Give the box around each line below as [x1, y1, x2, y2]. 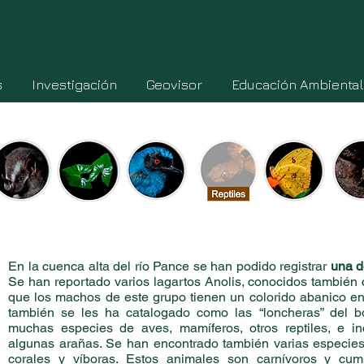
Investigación [32, 76, 117, 93]
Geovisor [146, 76, 202, 93]
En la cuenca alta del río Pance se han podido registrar [8, 258, 331, 274]
